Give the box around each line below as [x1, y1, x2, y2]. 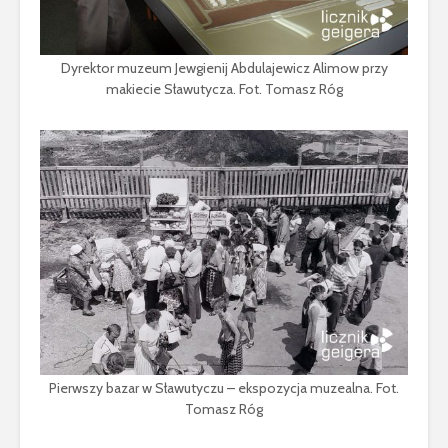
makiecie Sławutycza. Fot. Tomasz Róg [105, 79, 343, 98]
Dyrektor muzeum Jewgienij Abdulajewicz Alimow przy [60, 58, 388, 77]
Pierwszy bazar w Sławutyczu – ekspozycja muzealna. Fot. [49, 378, 399, 397]
